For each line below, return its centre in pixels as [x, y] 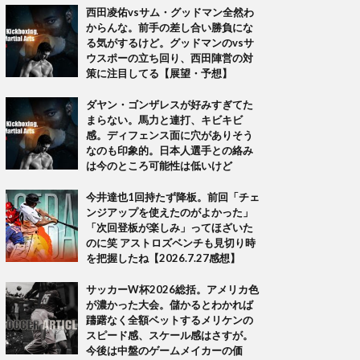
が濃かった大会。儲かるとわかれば [170, 305]
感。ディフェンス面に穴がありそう [170, 135]
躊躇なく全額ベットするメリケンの [170, 320]
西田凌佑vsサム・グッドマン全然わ [170, 12]
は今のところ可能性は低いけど [159, 166]
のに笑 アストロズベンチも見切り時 [171, 243]
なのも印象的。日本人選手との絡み [170, 150]
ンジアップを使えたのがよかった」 [170, 212]
